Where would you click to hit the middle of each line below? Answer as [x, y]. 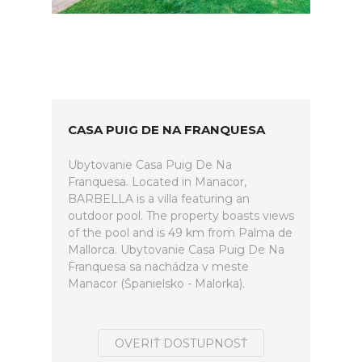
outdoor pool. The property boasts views [181, 216]
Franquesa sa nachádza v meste [158, 267]
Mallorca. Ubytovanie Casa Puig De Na [176, 250]
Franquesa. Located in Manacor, [157, 182]
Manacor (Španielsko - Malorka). [156, 284]
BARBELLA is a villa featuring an [159, 199]
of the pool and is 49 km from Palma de [180, 233]
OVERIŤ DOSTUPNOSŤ [181, 343]
